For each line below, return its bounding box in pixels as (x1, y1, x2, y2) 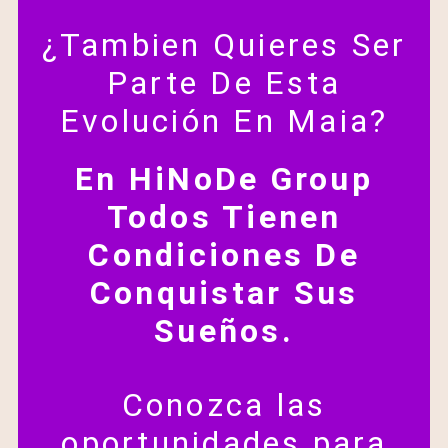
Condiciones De (88, 236, 360, 275)
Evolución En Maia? (59, 102, 389, 141)
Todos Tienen (106, 198, 342, 237)
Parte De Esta (106, 64, 342, 103)
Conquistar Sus (89, 274, 359, 313)
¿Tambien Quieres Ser (41, 26, 407, 65)
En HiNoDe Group (75, 160, 373, 199)
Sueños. (154, 312, 294, 351)
